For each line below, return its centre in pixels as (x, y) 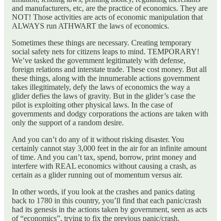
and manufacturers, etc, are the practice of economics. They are (110, 8)
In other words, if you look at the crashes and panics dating (103, 192)
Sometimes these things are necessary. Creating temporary (102, 43)
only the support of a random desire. (68, 123)
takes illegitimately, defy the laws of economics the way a (101, 87)
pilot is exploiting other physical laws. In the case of (92, 105)
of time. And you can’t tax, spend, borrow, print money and (104, 157)
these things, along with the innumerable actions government (106, 78)
